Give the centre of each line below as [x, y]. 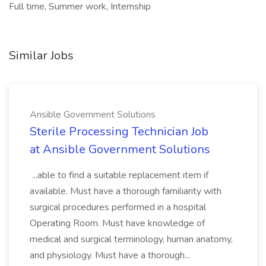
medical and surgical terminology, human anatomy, [131, 239]
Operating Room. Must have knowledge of [117, 223]
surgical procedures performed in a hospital [118, 207]
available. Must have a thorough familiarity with [126, 191]
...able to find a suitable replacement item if [119, 175]
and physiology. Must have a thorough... [111, 255]
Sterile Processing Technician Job [119, 132]
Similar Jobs [41, 56]
